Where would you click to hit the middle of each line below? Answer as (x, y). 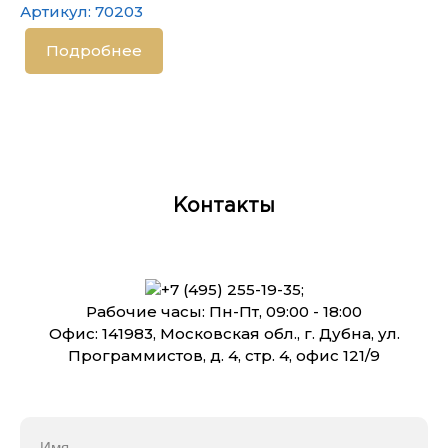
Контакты (224, 206)
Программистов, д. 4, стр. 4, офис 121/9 (224, 355)
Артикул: (57, 11)
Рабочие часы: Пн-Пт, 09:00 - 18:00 (224, 311)
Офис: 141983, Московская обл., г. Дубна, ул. (224, 333)
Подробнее (94, 50)
